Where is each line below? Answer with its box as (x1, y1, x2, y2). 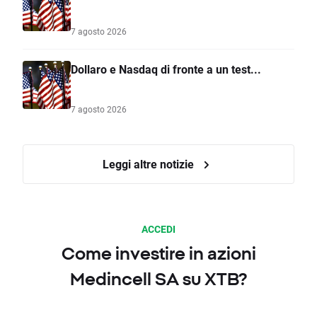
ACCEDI (142, 222, 175, 236)
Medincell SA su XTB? (70, 269, 247, 289)
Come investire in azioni (61, 243, 256, 264)
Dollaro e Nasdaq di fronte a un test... (71, 62, 261, 77)
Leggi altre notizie (102, 156, 197, 172)
